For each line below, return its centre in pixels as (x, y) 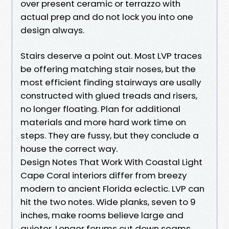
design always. (52, 30)
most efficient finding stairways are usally (111, 82)
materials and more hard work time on (103, 122)
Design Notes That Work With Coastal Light (111, 162)
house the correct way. (69, 148)
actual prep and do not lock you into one (107, 17)
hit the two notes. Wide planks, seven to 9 (108, 202)
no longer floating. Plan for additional (100, 109)
